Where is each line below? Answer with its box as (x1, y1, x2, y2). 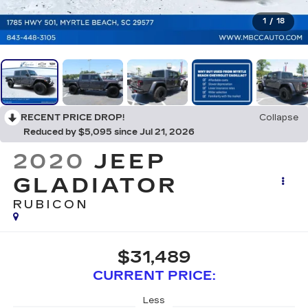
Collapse (259, 113, 298, 123)
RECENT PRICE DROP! (21, 113, 124, 123)
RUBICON (12, 198, 89, 212)
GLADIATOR (12, 173, 177, 199)
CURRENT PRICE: (93, 267, 215, 283)
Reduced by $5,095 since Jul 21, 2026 (23, 127, 195, 137)
